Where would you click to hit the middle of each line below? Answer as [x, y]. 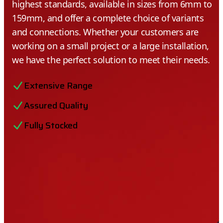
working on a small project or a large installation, [111, 46]
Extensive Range [58, 86]
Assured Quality [56, 106]
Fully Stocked [51, 125]
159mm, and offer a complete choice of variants [108, 18]
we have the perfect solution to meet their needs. [111, 60]
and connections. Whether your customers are [105, 32]
